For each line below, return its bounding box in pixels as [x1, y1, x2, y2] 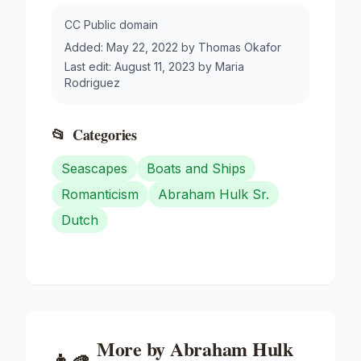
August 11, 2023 [114, 59, 195, 73]
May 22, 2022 [106, 39, 178, 54]
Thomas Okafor [198, 39, 281, 54]
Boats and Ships [147, 160, 246, 176]
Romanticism [61, 185, 139, 202]
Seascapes [61, 160, 127, 176]
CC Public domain [64, 17, 158, 31]
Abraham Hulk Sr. [158, 185, 269, 202]
